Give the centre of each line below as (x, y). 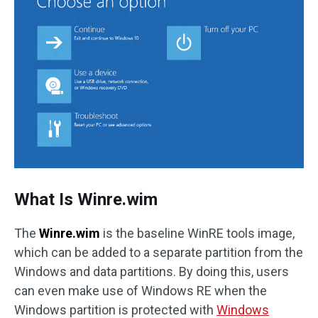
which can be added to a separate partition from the (159, 252)
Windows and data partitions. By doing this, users (152, 271)
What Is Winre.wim (86, 199)
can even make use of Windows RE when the (141, 290)
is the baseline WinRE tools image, (197, 233)
